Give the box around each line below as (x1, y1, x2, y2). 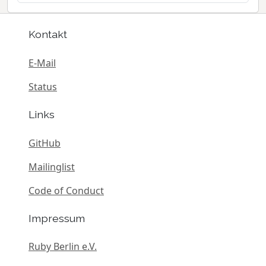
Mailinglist (28, 160, 75, 173)
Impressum (28, 211, 85, 224)
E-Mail (28, 56, 56, 70)
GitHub (28, 136, 61, 150)
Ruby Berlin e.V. (28, 240, 97, 254)
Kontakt (28, 28, 67, 41)
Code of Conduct (28, 183, 104, 197)
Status (28, 80, 57, 94)
